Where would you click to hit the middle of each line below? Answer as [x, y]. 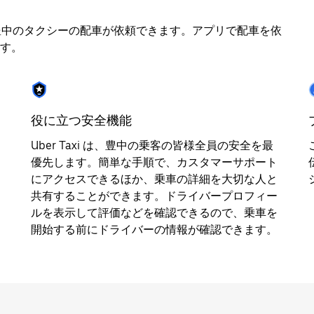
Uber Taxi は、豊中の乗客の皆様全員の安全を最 [152, 145]
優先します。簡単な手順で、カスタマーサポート [154, 162]
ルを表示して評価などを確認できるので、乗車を [154, 213]
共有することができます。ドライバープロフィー [154, 196]
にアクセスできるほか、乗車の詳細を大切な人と [154, 179]
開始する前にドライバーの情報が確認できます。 [154, 230]
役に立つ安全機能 [81, 120]
